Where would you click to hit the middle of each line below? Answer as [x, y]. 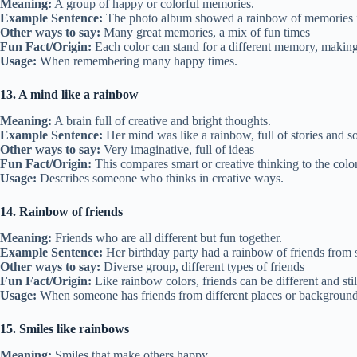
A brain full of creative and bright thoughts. [161, 120]
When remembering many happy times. [137, 61]
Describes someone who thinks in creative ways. [160, 178]
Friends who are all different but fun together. [167, 237]
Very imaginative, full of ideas [177, 149]
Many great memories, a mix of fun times [205, 33]
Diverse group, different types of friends [202, 266]
